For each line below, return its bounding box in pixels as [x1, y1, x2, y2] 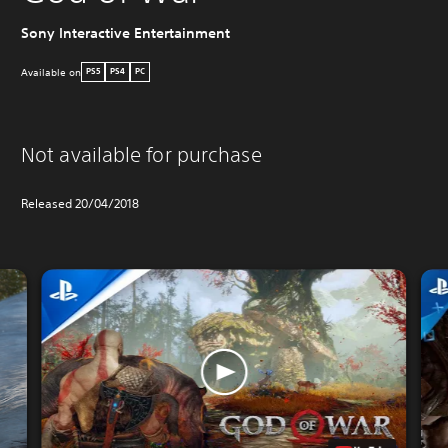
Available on [21, 64, 81, 80]
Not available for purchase [21, 143, 262, 166]
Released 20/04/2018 [21, 195, 139, 212]
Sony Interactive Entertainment [21, 24, 230, 42]
